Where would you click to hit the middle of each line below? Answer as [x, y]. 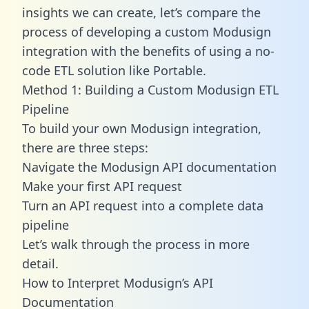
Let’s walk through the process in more [136, 244]
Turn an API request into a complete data [143, 205]
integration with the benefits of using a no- [148, 51]
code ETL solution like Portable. [114, 70]
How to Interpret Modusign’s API [118, 282]
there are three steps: [85, 147]
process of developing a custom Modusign [147, 31]
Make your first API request [102, 186]
